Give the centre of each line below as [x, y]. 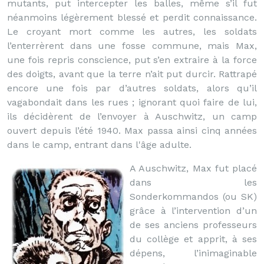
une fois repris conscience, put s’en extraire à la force [132, 60]
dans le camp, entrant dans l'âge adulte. [99, 145]
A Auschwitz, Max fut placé [193, 168]
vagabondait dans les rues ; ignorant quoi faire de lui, [132, 102]
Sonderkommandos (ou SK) [193, 197]
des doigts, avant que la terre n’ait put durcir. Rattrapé [132, 74]
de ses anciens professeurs [193, 225]
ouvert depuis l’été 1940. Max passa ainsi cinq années [132, 131]
